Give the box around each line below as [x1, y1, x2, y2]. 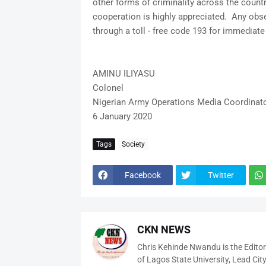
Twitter [207, 170, 234, 180]
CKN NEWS [137, 223, 191, 236]
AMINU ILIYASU [92, 68, 155, 80]
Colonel [92, 83, 123, 94]
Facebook [124, 170, 161, 180]
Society [121, 140, 145, 148]
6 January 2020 [92, 111, 152, 122]
